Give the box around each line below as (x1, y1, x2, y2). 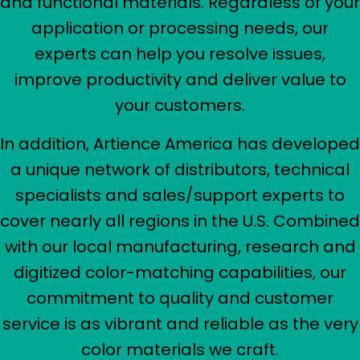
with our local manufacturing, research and (4, 235, 356, 259)
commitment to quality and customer (27, 287, 333, 310)
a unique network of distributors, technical (10, 158, 350, 182)
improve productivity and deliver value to (14, 68, 346, 92)
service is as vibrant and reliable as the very (2, 313, 358, 336)
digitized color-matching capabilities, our (14, 261, 346, 284)
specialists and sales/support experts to (15, 184, 345, 207)
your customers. (115, 94, 245, 117)
